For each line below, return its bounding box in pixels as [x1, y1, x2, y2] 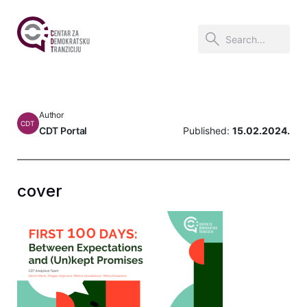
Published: [183, 125, 232, 136]
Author [39, 110, 64, 120]
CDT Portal [39, 125, 88, 136]
